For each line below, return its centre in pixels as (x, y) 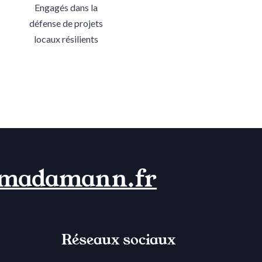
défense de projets (66, 23)
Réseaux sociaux (118, 239)
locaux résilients (66, 39)
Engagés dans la (66, 7)
